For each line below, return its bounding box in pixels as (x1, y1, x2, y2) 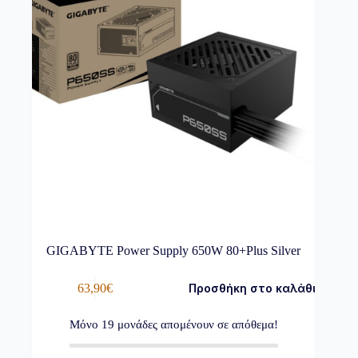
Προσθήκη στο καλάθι (189, 281, 316, 296)
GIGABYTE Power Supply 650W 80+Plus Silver (46, 244, 301, 258)
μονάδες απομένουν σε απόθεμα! (113, 318, 278, 332)
